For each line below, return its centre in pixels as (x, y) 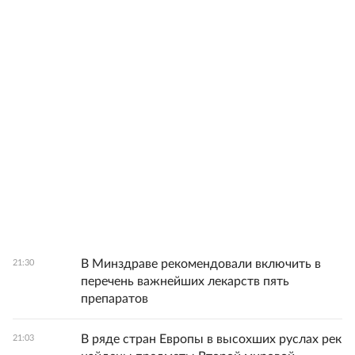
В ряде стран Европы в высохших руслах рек (211, 340)
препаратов (115, 299)
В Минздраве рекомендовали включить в (201, 264)
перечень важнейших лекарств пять (185, 282)
